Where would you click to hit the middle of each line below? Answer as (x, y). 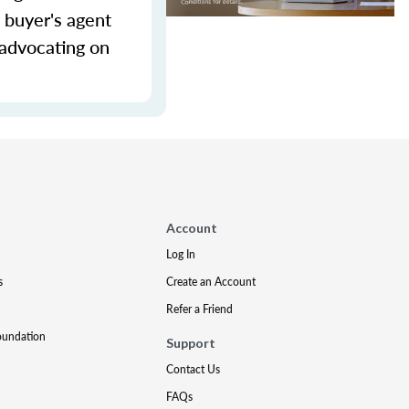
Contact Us (194, 369)
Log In (181, 254)
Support (191, 343)
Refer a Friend (200, 309)
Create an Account (211, 282)
